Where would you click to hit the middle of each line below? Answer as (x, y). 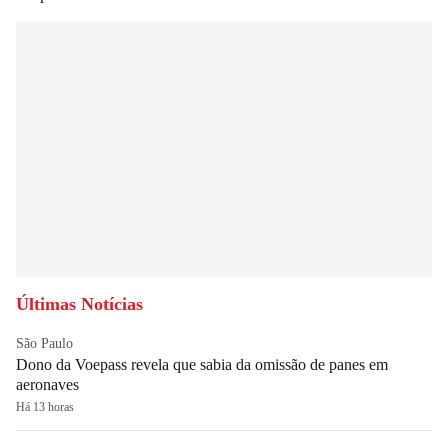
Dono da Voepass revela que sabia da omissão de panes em (202, 364)
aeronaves (47, 384)
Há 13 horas (45, 406)
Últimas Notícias (79, 303)
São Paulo (44, 343)
